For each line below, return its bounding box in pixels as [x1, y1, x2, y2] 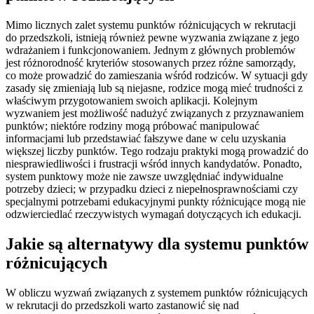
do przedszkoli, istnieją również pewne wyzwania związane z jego [6, 31, 299, 43]
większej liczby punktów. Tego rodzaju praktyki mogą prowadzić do [6, 144, 308, 157]
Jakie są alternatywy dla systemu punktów [6, 234, 308, 253]
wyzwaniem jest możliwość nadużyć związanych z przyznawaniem [6, 107, 303, 119]
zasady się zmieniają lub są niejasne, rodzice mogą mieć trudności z [6, 81, 303, 94]
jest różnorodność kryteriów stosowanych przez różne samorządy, [6, 56, 296, 69]
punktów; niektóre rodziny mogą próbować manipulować [6, 119, 259, 132]
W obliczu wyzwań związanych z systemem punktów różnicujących [6, 286, 308, 299]
